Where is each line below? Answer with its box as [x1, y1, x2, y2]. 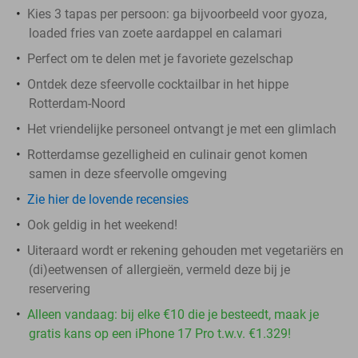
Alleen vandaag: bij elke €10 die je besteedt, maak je [27, 306, 319, 322]
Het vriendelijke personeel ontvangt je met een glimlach [27, 121, 336, 137]
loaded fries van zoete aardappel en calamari [29, 25, 282, 41]
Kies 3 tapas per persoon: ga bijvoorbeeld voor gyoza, [27, 6, 327, 22]
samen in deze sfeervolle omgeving [29, 165, 227, 181]
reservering [29, 280, 90, 296]
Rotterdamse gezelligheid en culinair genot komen [27, 146, 308, 162]
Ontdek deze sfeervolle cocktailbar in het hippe [27, 76, 288, 92]
